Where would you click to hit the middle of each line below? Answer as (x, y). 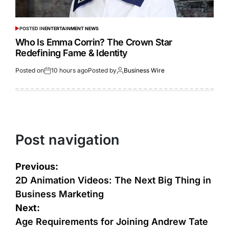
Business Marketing (60, 194)
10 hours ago (70, 71)
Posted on (30, 71)
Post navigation (67, 140)
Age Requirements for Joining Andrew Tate (112, 222)
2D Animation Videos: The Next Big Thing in (113, 180)
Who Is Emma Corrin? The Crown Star (94, 42)
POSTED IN (32, 29)
